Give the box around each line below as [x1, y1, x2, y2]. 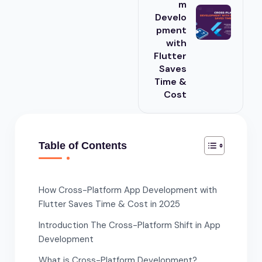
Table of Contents [39, 139, 127, 151]
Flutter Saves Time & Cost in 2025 [39, 198, 180, 210]
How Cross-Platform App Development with [39, 184, 217, 196]
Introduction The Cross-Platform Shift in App [39, 219, 220, 231]
